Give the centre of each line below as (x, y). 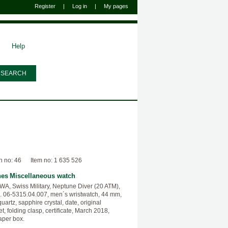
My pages (116, 6)
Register (45, 6)
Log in (80, 6)
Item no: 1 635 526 (56, 160)
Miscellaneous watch (42, 176)
